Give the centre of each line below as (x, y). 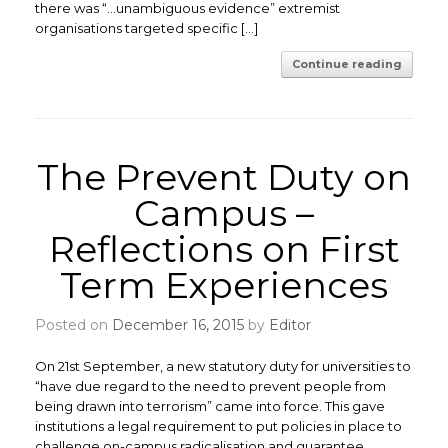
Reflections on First (224, 249)
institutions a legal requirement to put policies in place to (218, 426)
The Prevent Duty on (224, 177)
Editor (290, 325)
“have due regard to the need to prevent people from (210, 386)
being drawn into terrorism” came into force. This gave (210, 406)
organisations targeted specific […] (146, 28)
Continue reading (347, 64)
